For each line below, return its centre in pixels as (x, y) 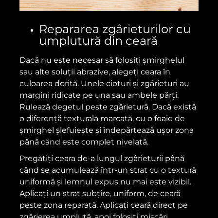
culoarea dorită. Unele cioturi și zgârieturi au (104, 83)
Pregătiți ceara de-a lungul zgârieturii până (102, 158)
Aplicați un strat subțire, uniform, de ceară (100, 193)
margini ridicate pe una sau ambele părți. (99, 95)
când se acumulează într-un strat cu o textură (108, 170)
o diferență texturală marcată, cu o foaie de (102, 118)
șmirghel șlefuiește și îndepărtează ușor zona (107, 130)
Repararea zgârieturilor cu (115, 29)
